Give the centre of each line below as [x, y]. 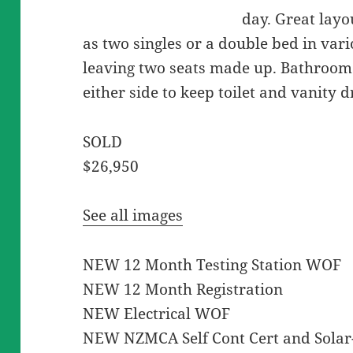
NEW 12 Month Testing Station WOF [212, 265]
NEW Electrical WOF [157, 314]
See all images [133, 216]
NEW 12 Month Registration [183, 290]
